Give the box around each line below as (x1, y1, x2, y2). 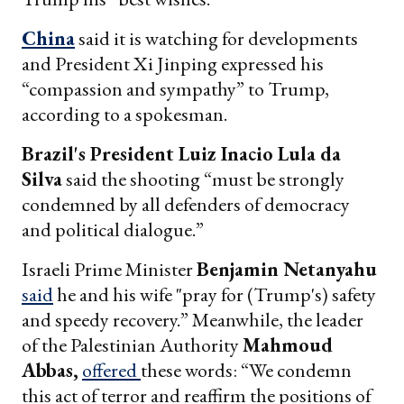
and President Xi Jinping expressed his (22, 50, 324, 78)
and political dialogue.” (22, 216, 204, 243)
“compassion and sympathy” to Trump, (22, 76, 329, 103)
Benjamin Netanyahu (197, 256, 377, 283)
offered (82, 357, 141, 384)
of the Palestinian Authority (22, 332, 243, 359)
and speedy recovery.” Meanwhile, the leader (22, 307, 363, 334)
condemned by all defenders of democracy (22, 191, 350, 218)
